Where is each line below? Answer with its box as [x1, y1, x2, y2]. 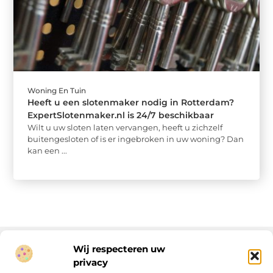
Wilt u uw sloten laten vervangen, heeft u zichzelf [27, 122, 223, 133]
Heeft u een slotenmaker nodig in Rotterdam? [27, 97, 235, 108]
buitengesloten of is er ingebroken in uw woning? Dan [27, 134, 244, 144]
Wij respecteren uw [73, 243, 165, 255]
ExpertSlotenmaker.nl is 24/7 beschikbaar [27, 110, 214, 121]
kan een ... [27, 146, 68, 156]
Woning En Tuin [27, 86, 87, 96]
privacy [73, 256, 108, 268]
